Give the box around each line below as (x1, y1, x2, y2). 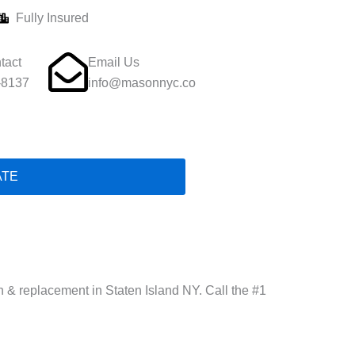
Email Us (87, 55, 139, 69)
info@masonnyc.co (87, 76, 196, 90)
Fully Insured (16, 11, 89, 25)
